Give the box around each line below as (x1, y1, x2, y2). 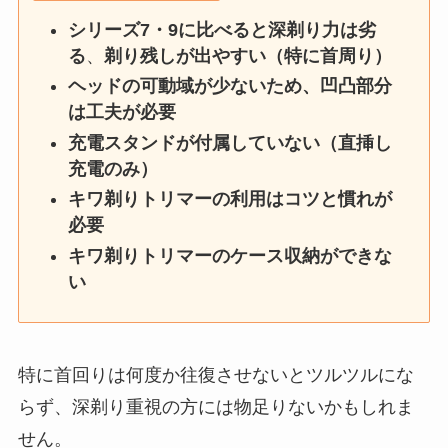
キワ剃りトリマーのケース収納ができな (68, 245, 393, 266)
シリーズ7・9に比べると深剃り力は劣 (68, 20, 377, 40)
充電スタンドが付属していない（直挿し (68, 132, 393, 153)
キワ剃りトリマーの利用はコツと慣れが (68, 189, 393, 210)
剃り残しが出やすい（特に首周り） (104, 46, 393, 66)
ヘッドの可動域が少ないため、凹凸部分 (68, 76, 393, 97)
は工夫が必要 (68, 102, 177, 123)
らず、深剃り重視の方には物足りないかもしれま (17, 396, 414, 417)
